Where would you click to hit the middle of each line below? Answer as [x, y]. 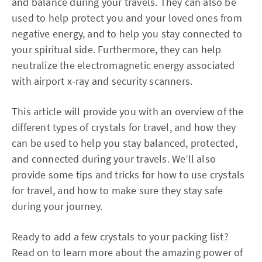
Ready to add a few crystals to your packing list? [120, 237]
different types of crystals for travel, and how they [124, 127]
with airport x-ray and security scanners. [102, 81]
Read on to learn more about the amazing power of [127, 252]
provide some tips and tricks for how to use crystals [128, 175]
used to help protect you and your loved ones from [127, 18]
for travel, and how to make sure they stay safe [118, 190]
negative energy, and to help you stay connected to [127, 34]
